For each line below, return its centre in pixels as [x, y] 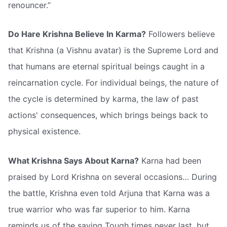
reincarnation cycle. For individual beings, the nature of [113, 83]
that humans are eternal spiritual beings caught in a [106, 67]
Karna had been [170, 160]
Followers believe [180, 34]
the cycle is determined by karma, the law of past [103, 99]
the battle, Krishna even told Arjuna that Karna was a [109, 193]
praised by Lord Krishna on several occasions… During [112, 177]
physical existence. [44, 131]
